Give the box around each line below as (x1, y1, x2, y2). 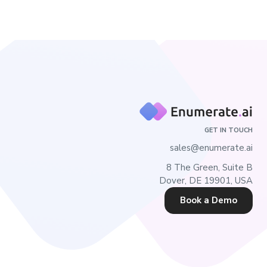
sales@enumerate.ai (170, 141, 253, 154)
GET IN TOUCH (204, 126, 253, 135)
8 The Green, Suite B (166, 162, 253, 173)
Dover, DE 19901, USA (159, 175, 253, 187)
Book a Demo (180, 194, 237, 206)
